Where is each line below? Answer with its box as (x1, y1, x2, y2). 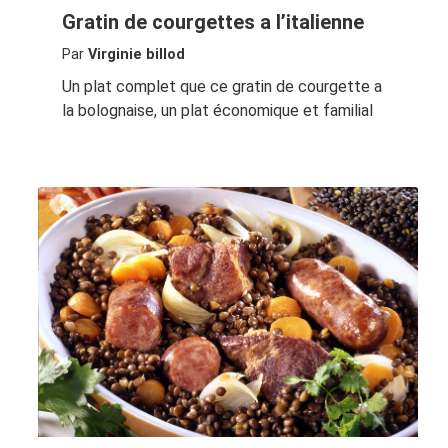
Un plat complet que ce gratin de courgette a (61, 76, 382, 96)
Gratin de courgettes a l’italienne (61, 9, 364, 34)
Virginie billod (87, 45, 185, 63)
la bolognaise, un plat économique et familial (61, 100, 373, 120)
